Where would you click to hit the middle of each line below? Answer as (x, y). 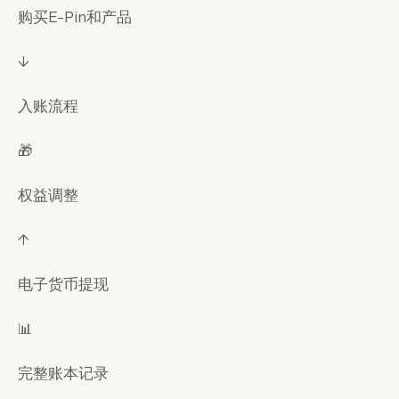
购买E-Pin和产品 (75, 16)
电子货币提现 (63, 284)
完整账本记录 (63, 373)
